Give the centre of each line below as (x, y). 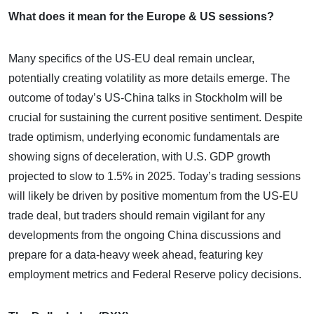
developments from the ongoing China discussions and (145, 235)
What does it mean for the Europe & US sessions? (141, 16)
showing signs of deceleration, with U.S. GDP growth (139, 156)
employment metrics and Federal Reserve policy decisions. (155, 274)
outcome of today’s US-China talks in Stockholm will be (145, 97)
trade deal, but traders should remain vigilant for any (137, 215)
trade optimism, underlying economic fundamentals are (144, 137)
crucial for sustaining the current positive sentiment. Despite (156, 117)
